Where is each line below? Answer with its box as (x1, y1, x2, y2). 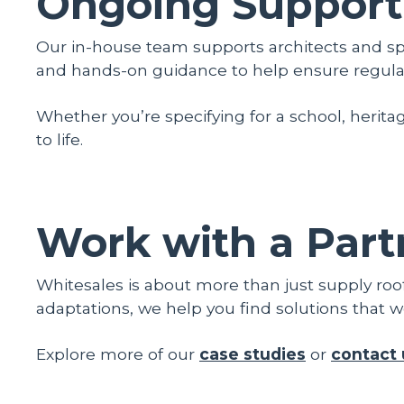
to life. (36, 129, 83, 149)
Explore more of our (36, 344, 199, 363)
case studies (199, 344, 306, 363)
